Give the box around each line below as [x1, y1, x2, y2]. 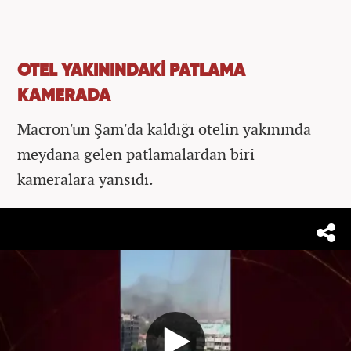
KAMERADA [17, 88, 110, 105]
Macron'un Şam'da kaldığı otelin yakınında [17, 118, 311, 139]
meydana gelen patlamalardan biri [17, 143, 255, 165]
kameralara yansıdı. [17, 168, 154, 190]
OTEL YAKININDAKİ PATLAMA [17, 63, 245, 80]
